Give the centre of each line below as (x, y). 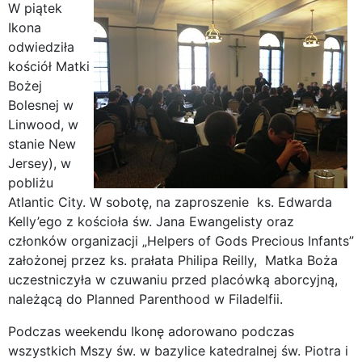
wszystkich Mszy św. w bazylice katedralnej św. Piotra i (178, 351)
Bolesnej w (41, 105)
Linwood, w (43, 125)
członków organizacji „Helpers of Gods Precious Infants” (181, 241)
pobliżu (31, 183)
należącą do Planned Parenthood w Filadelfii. (145, 299)
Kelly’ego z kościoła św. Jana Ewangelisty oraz (151, 222)
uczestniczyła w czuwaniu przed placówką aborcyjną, (173, 280)
